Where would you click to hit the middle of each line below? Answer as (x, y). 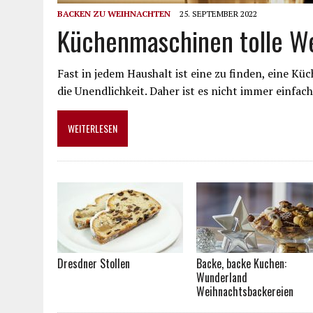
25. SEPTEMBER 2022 (218, 13)
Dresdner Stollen (94, 263)
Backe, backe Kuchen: (242, 263)
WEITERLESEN (93, 128)
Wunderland (222, 277)
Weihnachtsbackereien (245, 291)
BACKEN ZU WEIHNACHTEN (114, 13)
